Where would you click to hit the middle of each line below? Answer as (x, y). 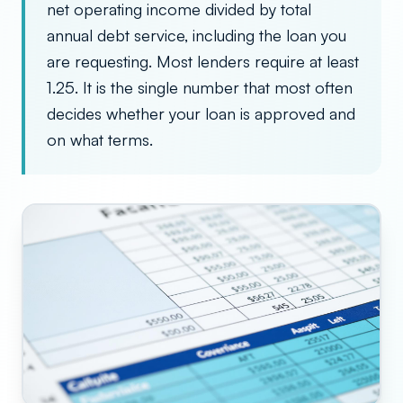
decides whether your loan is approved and (201, 113)
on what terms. (100, 139)
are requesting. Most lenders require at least (203, 61)
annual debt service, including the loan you (197, 35)
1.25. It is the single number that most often (200, 87)
